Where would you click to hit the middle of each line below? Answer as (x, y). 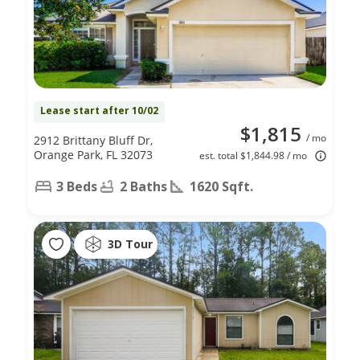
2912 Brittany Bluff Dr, (93, 140)
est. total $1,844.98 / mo (253, 155)
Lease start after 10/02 (99, 110)
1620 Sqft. (221, 186)
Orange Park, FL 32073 (93, 154)
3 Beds (77, 186)
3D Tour (130, 244)
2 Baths (143, 186)
